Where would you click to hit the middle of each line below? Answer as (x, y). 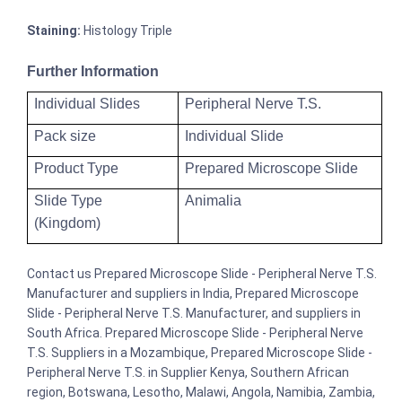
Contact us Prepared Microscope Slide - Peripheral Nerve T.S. (202, 274)
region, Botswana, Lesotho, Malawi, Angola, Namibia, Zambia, (201, 393)
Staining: (54, 31)
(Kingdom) (67, 223)
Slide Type (68, 201)
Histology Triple (127, 31)
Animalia (213, 201)
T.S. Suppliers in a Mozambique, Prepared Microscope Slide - (200, 353)
